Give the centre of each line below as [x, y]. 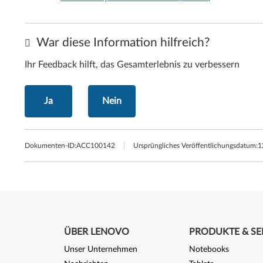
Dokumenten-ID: [50, 146]
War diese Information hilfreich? [122, 43]
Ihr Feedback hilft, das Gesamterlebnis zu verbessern [132, 65]
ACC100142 [96, 146]
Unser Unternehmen [100, 249]
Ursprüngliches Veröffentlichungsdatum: [195, 146]
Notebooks [209, 249]
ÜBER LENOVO [96, 232]
